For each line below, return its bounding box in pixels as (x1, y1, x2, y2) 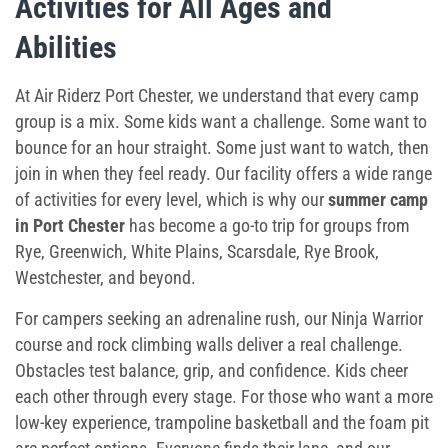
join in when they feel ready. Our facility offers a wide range (15, 163, 432, 184)
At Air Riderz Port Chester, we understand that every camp (15, 85, 419, 106)
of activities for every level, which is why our (15, 189, 328, 210)
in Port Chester (15, 215, 125, 236)
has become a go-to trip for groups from (125, 215, 410, 236)
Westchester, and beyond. (15, 267, 196, 288)
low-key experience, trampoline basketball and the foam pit (15, 412, 429, 433)
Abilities (15, 30, 117, 65)
